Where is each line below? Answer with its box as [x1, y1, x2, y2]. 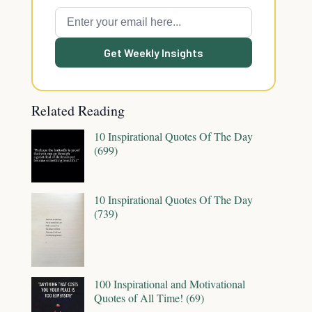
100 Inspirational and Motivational [94, 276, 245, 292]
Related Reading [31, 101, 125, 120]
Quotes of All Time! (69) [94, 290, 204, 306]
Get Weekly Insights [104, 46, 203, 59]
